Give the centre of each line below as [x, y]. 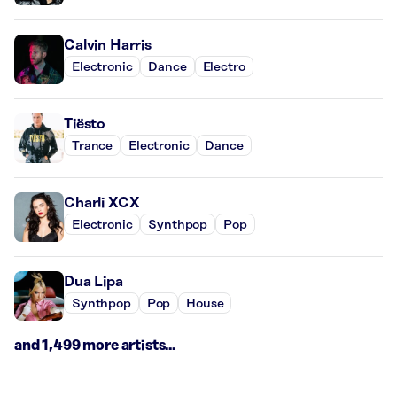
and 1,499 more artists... [95, 346]
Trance [93, 146]
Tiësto [85, 125]
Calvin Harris [108, 46]
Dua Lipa [93, 282]
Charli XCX [102, 203]
